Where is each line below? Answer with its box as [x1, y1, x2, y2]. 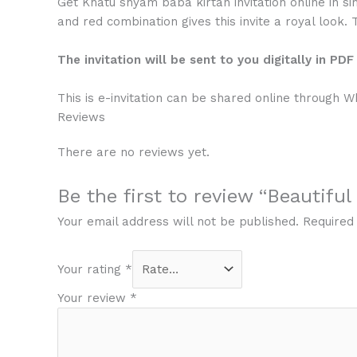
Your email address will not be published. [57, 214, 299, 229]
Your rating [57, 262, 125, 277]
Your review [57, 291, 130, 306]
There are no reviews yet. [57, 144, 210, 159]
